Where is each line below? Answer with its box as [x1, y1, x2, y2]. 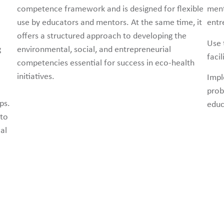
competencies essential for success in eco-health [17, 58, 194, 68]
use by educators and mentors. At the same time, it [17, 18, 202, 28]
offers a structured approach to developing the [17, 31, 186, 41]
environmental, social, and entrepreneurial [17, 45, 171, 55]
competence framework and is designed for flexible [17, 4, 203, 14]
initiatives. [17, 72, 54, 82]
